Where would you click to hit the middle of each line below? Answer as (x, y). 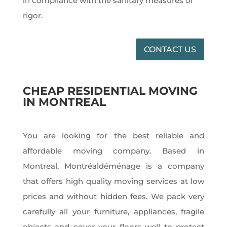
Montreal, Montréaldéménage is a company (113, 166)
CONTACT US (170, 49)
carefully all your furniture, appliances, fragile (113, 211)
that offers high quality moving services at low (113, 181)
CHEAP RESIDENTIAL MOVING (110, 91)
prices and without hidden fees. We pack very (113, 196)
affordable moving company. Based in (113, 150)
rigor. (32, 15)
